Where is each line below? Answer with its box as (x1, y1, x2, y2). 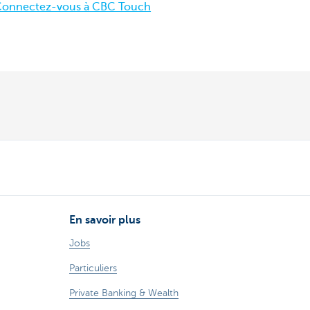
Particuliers (69, 263, 117, 274)
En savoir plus (69, 214, 140, 227)
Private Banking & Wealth (69, 288, 179, 299)
